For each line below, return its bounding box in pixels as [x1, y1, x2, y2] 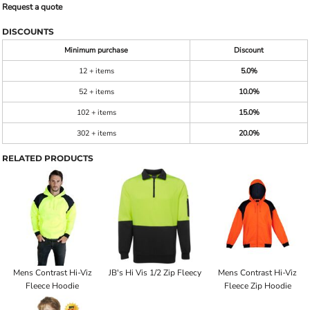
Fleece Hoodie [26, 280, 80, 292]
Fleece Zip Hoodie [224, 280, 291, 292]
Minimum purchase [64, 45, 128, 55]
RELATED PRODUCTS [2, 153, 93, 163]
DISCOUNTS [2, 26, 54, 37]
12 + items [78, 66, 114, 76]
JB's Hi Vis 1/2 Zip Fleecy [108, 267, 201, 279]
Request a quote [2, 1, 62, 12]
